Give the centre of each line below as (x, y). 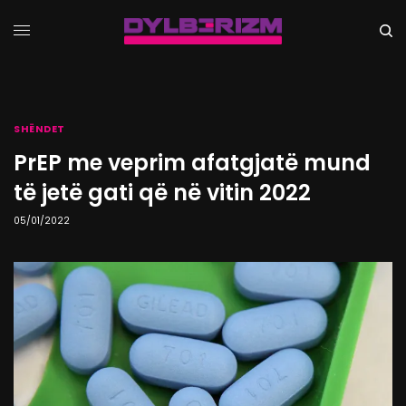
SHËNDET (39, 129)
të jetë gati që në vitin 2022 (162, 193)
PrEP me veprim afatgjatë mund (192, 163)
